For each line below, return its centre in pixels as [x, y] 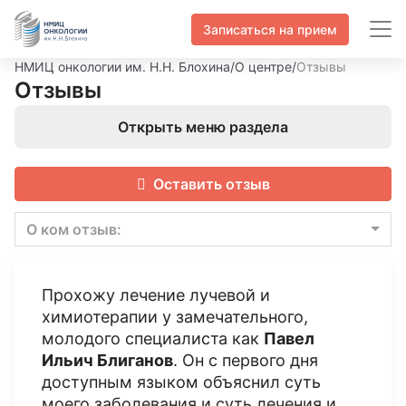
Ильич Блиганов [107, 360]
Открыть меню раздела [203, 127]
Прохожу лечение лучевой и [156, 295]
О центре [263, 67]
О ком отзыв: [74, 229]
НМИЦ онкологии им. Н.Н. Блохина [122, 67]
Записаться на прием [270, 29]
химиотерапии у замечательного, [175, 317]
